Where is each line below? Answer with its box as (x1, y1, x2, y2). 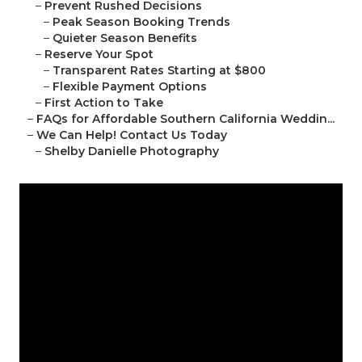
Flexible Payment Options (53, 79, 207, 95)
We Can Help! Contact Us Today (36, 128, 227, 143)
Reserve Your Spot (44, 47, 154, 62)
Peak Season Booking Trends (53, 15, 230, 30)
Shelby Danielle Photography (44, 144, 219, 159)
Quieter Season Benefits (53, 31, 197, 46)
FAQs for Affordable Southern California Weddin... (36, 112, 335, 127)
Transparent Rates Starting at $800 (53, 63, 266, 78)
